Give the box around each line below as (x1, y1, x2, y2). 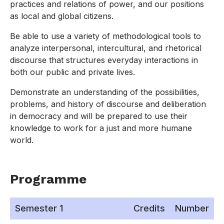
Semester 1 (15, 203, 63, 214)
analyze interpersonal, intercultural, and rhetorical (10, 43, 201, 53)
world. (10, 135, 33, 145)
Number (175, 203, 209, 214)
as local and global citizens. (10, 11, 113, 21)
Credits (133, 203, 165, 214)
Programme (10, 171, 86, 187)
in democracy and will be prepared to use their (10, 111, 187, 121)
